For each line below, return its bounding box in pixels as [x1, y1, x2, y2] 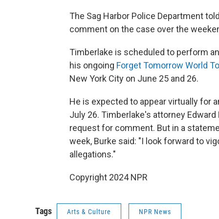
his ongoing [69, 60, 116, 70]
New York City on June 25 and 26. [69, 73, 198, 84]
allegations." [69, 149, 116, 159]
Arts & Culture [67, 208, 111, 216]
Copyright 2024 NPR [69, 172, 148, 182]
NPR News [139, 208, 171, 216]
